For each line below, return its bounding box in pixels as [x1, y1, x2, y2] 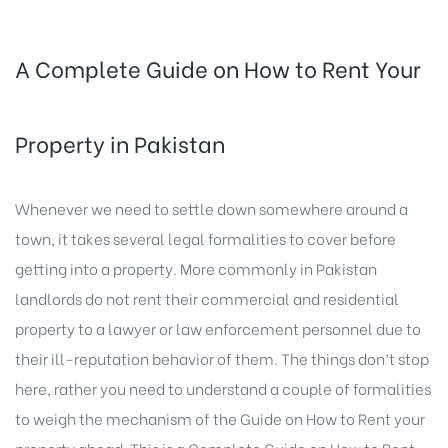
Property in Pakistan [15, 126, 225, 159]
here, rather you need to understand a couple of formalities [15, 376, 431, 399]
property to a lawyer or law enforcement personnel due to [15, 316, 421, 339]
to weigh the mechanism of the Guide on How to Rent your [15, 406, 425, 429]
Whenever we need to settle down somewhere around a [15, 196, 408, 219]
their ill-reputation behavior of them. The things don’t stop [15, 346, 429, 369]
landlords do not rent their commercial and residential [15, 286, 399, 309]
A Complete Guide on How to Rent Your [15, 51, 421, 84]
